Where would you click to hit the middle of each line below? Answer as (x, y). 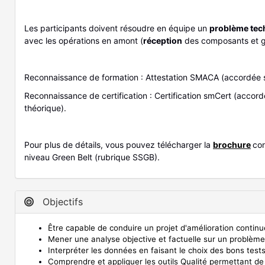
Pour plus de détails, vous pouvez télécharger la (119, 145)
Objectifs (61, 202)
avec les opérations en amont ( (84, 41)
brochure (232, 145)
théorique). (45, 108)
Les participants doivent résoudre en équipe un (117, 28)
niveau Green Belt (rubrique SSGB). (92, 157)
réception (163, 41)
